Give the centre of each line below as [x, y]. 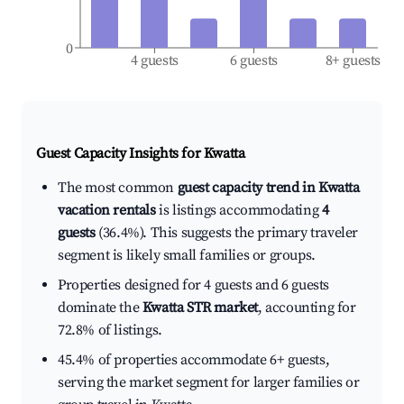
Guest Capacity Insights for [120, 154]
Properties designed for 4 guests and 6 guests [194, 285]
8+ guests [353, 61]
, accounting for [307, 308]
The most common [118, 188]
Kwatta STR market [200, 308]
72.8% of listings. [110, 331]
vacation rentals [107, 211]
